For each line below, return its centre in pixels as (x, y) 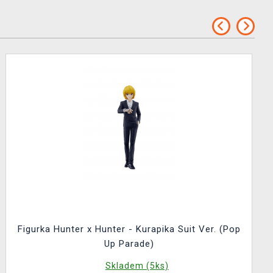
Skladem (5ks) (137, 266)
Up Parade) (129, 244)
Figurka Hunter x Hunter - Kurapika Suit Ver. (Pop (129, 229)
